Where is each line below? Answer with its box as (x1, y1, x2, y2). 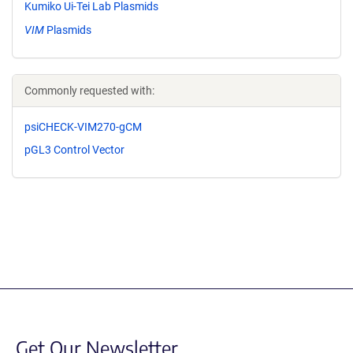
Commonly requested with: (24, 84, 154, 97)
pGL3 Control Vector (24, 143, 124, 157)
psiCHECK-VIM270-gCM (24, 120, 142, 133)
